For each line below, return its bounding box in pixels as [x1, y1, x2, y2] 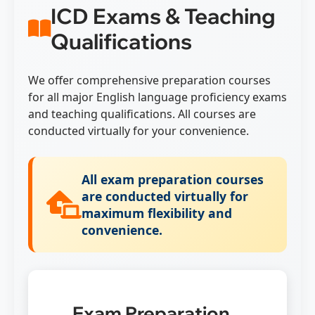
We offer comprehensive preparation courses [28, 72, 271, 88]
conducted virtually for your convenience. [28, 122, 249, 139]
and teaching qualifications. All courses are [28, 105, 256, 122]
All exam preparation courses [82, 170, 264, 188]
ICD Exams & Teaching [51, 2, 276, 30]
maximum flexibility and [82, 204, 232, 221]
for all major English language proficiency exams [28, 89, 287, 105]
